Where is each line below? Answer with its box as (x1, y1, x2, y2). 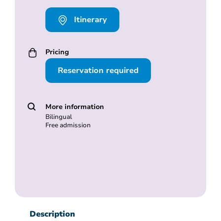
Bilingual (45, 112, 72, 122)
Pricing (45, 47, 69, 57)
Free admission (45, 121, 91, 130)
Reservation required (57, 65, 139, 76)
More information (45, 102, 104, 112)
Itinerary (71, 14, 107, 26)
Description (30, 209, 75, 220)
